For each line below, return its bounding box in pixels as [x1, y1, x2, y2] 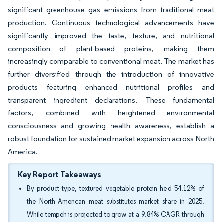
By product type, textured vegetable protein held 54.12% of [27, 184, 204, 193]
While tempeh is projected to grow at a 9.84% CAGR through [27, 210, 204, 219]
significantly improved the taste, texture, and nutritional [8, 31, 214, 40]
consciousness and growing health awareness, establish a [8, 121, 214, 130]
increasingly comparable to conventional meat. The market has [8, 56, 214, 66]
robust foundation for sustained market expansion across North [8, 134, 214, 143]
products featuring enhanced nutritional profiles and [8, 82, 214, 92]
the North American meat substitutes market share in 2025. [27, 197, 204, 206]
